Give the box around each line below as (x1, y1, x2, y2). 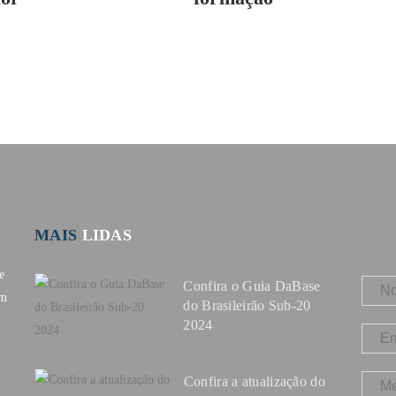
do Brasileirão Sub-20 (183, 298, 311, 313)
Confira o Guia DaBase (183, 278, 321, 293)
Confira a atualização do (183, 374, 325, 389)
